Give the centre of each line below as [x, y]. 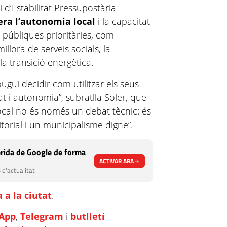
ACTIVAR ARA [117, 161]
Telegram [42, 216]
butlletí [88, 216]
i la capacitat [123, 21]
